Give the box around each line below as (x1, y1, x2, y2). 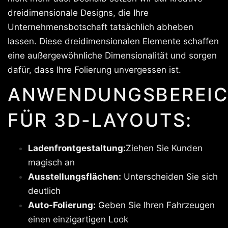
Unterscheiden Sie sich (121, 172, 218, 182)
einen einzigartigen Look (28, 214, 128, 224)
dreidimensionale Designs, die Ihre (8, 8, 149, 18)
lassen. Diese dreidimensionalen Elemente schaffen (8, 36, 219, 46)
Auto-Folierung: (28, 200, 96, 210)
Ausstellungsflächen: (28, 172, 121, 182)
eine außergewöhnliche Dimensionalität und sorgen (8, 50, 217, 61)
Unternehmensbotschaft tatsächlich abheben (8, 22, 193, 32)
